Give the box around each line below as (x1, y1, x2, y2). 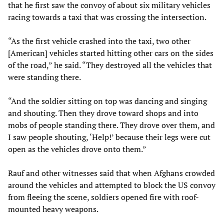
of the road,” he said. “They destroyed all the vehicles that (8, 59, 212, 70)
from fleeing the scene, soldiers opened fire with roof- (8, 191, 199, 202)
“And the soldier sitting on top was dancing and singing (8, 95, 207, 106)
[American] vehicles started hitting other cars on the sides (8, 47, 213, 58)
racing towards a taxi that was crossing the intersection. (8, 11, 206, 22)
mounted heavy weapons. (8, 203, 98, 214)
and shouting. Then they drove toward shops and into (8, 107, 198, 118)
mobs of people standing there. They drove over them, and (8, 119, 215, 130)
